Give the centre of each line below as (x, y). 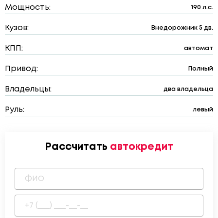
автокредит (142, 147)
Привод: (21, 69)
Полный (201, 69)
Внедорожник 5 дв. (182, 28)
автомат (199, 48)
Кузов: (17, 28)
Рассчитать (77, 147)
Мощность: (28, 7)
